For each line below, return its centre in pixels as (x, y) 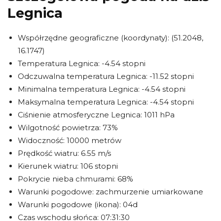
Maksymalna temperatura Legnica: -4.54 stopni (106, 102)
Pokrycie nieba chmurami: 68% (75, 179)
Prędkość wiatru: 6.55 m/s (64, 153)
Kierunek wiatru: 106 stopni (68, 166)
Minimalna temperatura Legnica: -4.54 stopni (102, 89)
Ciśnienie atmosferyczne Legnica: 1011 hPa (96, 114)
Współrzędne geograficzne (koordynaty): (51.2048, (110, 37)
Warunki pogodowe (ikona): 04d (78, 204)
